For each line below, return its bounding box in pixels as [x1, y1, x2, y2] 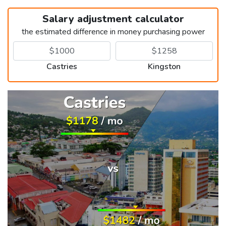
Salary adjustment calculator [42, 12, 184, 26]
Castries [46, 61, 77, 72]
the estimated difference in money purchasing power [21, 26, 205, 37]
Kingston [148, 61, 181, 72]
